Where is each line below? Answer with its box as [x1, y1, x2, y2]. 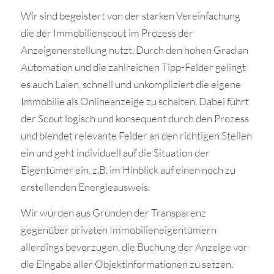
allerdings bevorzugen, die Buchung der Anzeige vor [20, 240, 248, 253]
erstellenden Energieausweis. [20, 180, 150, 193]
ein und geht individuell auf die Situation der [20, 146, 210, 159]
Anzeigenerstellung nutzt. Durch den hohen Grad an [20, 43, 248, 56]
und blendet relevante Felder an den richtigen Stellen [20, 128, 252, 142]
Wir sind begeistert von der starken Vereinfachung [20, 9, 240, 22]
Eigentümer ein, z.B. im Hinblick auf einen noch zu [20, 163, 235, 176]
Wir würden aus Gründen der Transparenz [20, 206, 206, 219]
